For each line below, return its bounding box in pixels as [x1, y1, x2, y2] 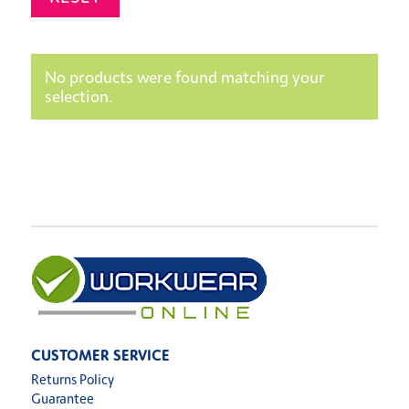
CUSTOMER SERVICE [30, 344, 170, 364]
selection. [44, 85, 113, 106]
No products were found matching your [44, 66, 325, 87]
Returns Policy [30, 370, 114, 388]
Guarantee [30, 389, 94, 407]
